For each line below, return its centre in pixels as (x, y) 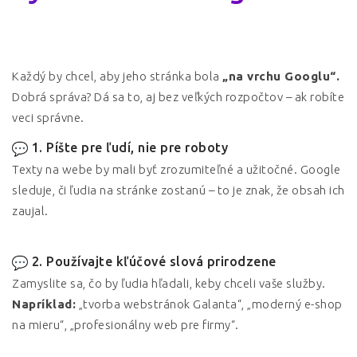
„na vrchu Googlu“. (281, 76)
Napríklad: (44, 304)
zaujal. (30, 211)
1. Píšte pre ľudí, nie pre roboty (129, 147)
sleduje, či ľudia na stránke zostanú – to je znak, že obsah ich (178, 190)
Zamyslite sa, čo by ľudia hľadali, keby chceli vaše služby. (169, 283)
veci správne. (48, 118)
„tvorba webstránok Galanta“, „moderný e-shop (209, 304)
